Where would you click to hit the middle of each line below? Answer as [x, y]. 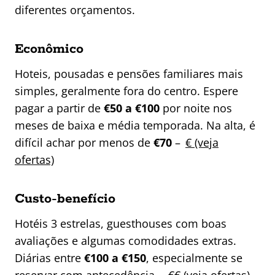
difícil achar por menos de [84, 143]
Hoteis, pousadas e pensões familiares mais [129, 74]
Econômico [49, 49]
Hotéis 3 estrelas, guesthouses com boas [121, 224]
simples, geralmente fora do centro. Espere [126, 91]
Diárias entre [49, 258]
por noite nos [196, 108]
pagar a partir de [59, 108]
